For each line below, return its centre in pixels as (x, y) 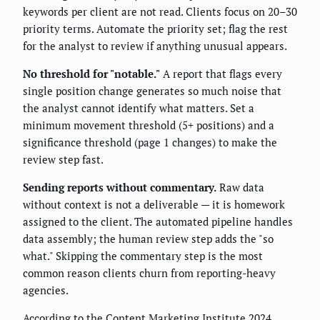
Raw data (240, 187)
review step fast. (63, 159)
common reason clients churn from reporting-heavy (149, 272)
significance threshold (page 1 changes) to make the (150, 142)
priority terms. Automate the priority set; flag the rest (155, 28)
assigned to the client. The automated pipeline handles (158, 221)
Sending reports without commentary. (120, 187)
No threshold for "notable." (91, 73)
